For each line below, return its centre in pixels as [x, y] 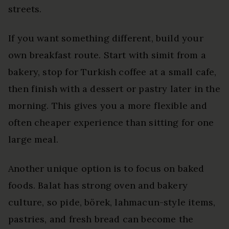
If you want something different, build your [106, 38]
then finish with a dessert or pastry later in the [114, 88]
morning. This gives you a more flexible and [108, 105]
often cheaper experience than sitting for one [111, 122]
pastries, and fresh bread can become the [101, 219]
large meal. [33, 139]
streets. [25, 9]
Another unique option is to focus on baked [106, 168]
